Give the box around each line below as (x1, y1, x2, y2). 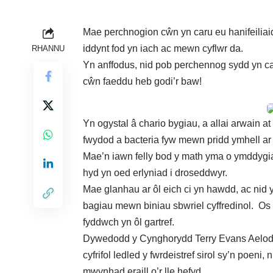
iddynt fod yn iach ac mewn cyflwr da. (83, 43, 243, 54)
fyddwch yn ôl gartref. (83, 216, 174, 227)
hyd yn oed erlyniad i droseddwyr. (83, 167, 227, 178)
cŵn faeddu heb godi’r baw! (83, 76, 202, 87)
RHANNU (32, 43, 65, 53)
